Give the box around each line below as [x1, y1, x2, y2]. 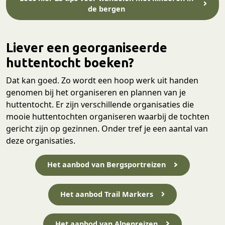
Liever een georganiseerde [6, 40, 167, 55]
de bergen [88, 4, 126, 14]
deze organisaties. [6, 135, 75, 146]
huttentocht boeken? [6, 55, 134, 70]
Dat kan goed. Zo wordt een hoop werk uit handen [6, 74, 198, 86]
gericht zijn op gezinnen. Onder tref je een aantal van [6, 123, 208, 134]
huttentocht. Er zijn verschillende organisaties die [6, 98, 194, 110]
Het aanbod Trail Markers [60, 189, 153, 199]
